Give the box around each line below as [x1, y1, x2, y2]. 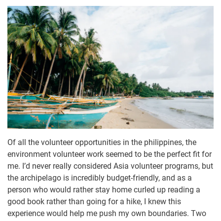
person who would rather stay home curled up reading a [7, 185, 200, 195]
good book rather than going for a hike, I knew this [7, 197, 181, 207]
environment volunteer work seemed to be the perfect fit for [7, 149, 212, 159]
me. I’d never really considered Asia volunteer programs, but [7, 161, 213, 171]
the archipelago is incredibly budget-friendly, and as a [7, 173, 192, 183]
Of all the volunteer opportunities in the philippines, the [7, 138, 196, 147]
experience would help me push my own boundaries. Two [7, 209, 206, 219]
